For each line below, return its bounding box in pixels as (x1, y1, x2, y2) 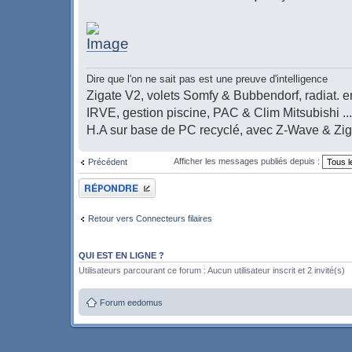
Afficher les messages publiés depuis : (173, 156, 322, 166)
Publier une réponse (79, 178, 155, 188)
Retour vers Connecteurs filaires (88, 214, 212, 224)
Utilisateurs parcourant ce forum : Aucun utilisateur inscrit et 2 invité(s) (79, 265, 345, 275)
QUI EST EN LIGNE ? (79, 250, 164, 260)
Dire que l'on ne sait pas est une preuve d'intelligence (86, 72, 328, 85)
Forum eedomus (100, 298, 163, 308)
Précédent (88, 156, 127, 167)
